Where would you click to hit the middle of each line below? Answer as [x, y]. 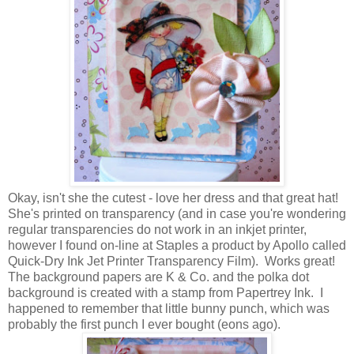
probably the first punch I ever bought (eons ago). [146, 324]
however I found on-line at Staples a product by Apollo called [177, 245]
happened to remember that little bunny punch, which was [169, 308]
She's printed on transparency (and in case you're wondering [177, 213]
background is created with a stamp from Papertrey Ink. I [166, 292]
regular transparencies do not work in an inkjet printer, [157, 229]
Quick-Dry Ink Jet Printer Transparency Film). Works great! [173, 261]
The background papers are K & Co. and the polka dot [158, 277]
